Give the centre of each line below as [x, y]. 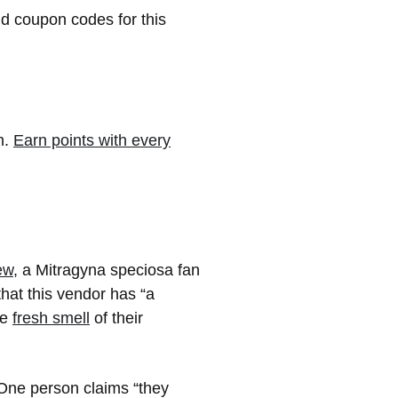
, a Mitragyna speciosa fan [107, 271]
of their [116, 318]
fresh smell [51, 318]
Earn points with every [92, 141]
